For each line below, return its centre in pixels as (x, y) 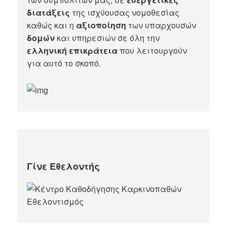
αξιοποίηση (101, 25)
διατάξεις (49, 13)
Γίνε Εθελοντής (64, 166)
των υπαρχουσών (161, 25)
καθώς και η (52, 25)
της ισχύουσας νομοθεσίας (125, 13)
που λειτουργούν (153, 51)
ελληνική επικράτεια (72, 51)
